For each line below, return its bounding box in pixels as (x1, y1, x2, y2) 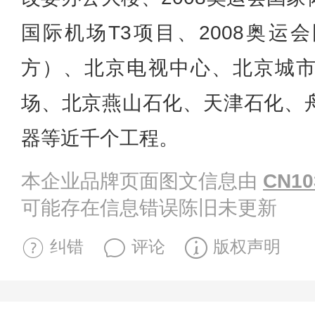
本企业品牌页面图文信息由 (21, 170, 263, 193)
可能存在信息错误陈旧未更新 (21, 197, 277, 219)
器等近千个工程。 (21, 127, 179, 150)
